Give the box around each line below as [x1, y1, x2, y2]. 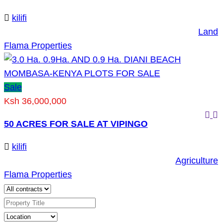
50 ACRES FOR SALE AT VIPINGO [4, 119, 148, 129]
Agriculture [175, 156, 218, 166]
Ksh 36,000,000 [4, 96, 66, 106]
